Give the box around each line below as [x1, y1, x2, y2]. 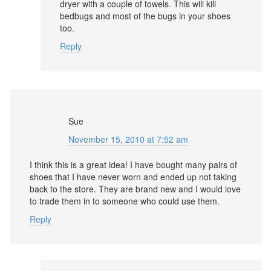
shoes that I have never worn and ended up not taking [30, 171, 237, 183]
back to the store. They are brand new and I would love [30, 183, 241, 195]
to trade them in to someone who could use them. [30, 195, 220, 207]
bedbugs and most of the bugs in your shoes [60, 10, 230, 22]
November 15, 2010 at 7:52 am [68, 133, 188, 145]
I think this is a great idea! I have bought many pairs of [30, 158, 237, 171]
